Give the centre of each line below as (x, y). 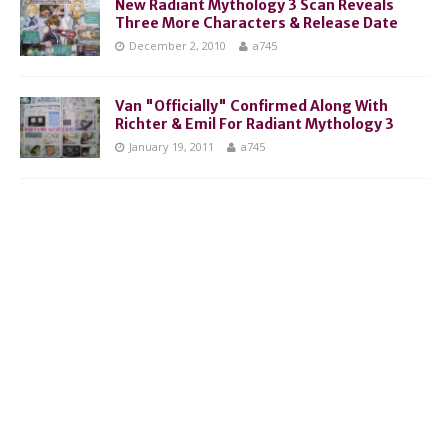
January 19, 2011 (171, 147)
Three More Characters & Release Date (256, 23)
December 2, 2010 (177, 46)
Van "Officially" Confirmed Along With (251, 106)
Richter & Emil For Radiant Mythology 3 (254, 124)
